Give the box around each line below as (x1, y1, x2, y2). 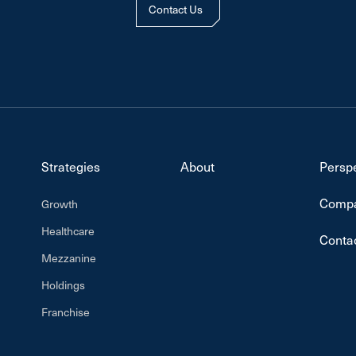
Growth (41, 196, 78, 211)
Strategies (41, 158, 100, 175)
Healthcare (41, 223, 95, 238)
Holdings (41, 277, 85, 292)
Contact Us (149, 2, 203, 17)
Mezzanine (41, 250, 96, 265)
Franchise (41, 304, 90, 319)
